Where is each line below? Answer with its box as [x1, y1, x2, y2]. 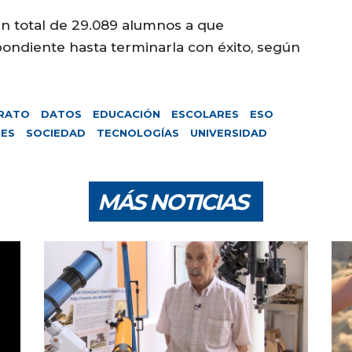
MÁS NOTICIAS [97, 188, 247, 215]
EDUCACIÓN [93, 107, 160, 120]
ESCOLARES [171, 107, 239, 120]
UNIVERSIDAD [190, 126, 267, 139]
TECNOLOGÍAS [97, 126, 179, 139]
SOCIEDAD [26, 126, 86, 139]
